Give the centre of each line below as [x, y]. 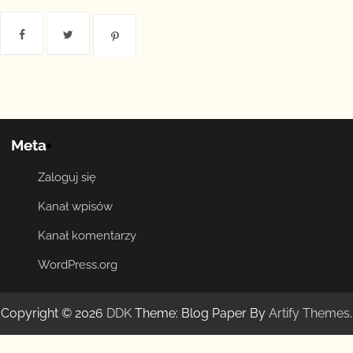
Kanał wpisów [75, 206]
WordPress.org [78, 264]
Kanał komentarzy [87, 235]
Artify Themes [309, 313]
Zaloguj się [67, 177]
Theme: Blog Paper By [200, 313]
